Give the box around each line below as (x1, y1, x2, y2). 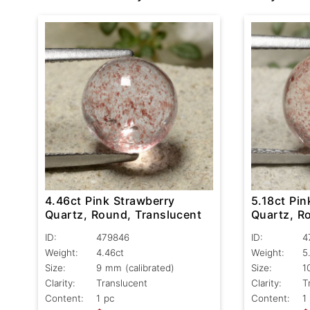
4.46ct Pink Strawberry (45, 194, 175, 208)
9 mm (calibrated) (96, 262, 174, 274)
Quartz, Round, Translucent (45, 208, 202, 222)
